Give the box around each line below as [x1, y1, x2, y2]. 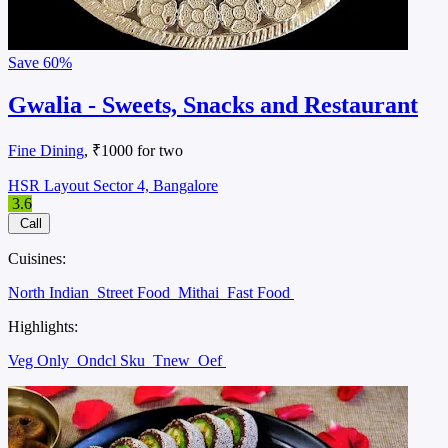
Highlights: [8, 318, 78, 336]
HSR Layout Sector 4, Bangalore [8, 177, 218, 195]
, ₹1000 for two [84, 142, 183, 160]
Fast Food [227, 284, 294, 302]
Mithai [178, 284, 223, 302]
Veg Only [8, 352, 73, 370]
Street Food [97, 284, 174, 302]
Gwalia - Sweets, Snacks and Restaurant [8, 92, 418, 119]
